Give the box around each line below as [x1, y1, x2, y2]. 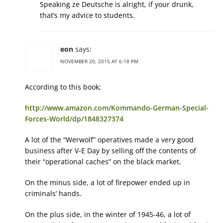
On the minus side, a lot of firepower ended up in [25, 177, 190, 187]
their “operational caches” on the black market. [25, 156, 181, 166]
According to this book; [25, 82, 101, 92]
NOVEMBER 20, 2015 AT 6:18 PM [60, 57, 138, 65]
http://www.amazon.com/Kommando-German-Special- [25, 103, 209, 112]
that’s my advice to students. [40, 10, 135, 20]
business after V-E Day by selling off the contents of [25, 145, 196, 155]
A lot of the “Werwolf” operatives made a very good [25, 134, 194, 144]
